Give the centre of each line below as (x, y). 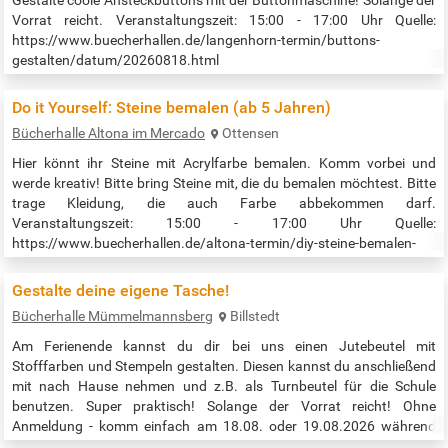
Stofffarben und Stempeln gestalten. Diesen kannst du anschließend (224, 365)
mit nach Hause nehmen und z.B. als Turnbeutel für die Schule (224, 385)
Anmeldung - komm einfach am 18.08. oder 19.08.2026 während (224, 425)
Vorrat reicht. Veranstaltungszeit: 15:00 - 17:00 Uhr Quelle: (224, 19)
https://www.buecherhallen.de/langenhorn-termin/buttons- (196, 39)
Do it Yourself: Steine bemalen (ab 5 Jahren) (171, 107)
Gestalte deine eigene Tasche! (120, 290)
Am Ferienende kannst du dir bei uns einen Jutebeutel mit (224, 345)
